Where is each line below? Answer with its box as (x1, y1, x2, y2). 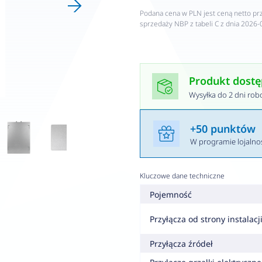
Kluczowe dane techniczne (139, 171, 225, 181)
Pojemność (149, 188, 192, 200)
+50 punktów (189, 122, 256, 136)
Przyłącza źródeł (149, 237, 213, 249)
